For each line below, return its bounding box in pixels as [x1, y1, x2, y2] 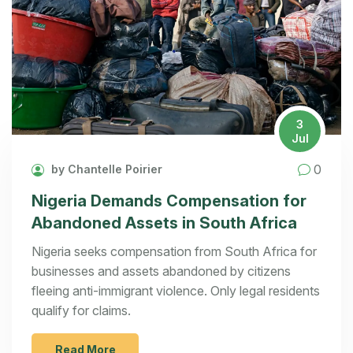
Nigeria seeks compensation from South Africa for [32, 243, 317, 260]
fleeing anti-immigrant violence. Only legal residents [32, 283, 320, 299]
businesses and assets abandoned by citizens [32, 263, 291, 280]
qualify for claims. [32, 303, 131, 319]
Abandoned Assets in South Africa [32, 214, 297, 233]
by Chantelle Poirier [48, 162, 162, 176]
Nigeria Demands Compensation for [32, 191, 307, 211]
